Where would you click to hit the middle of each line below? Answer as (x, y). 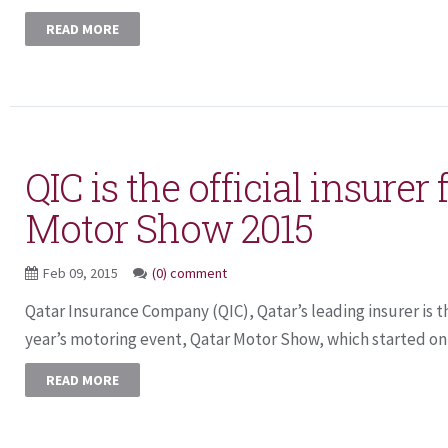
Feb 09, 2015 (82, 273)
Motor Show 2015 (169, 228)
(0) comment (189, 273)
